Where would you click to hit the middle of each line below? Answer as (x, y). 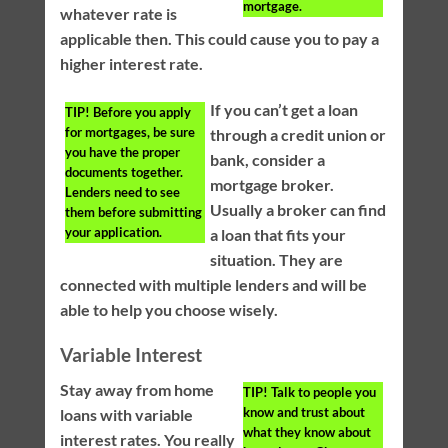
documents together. (123, 172)
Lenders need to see (122, 192)
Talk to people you (322, 391)
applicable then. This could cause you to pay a (219, 39)
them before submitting (133, 212)
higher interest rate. (131, 64)
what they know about (307, 431)
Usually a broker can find (297, 210)
